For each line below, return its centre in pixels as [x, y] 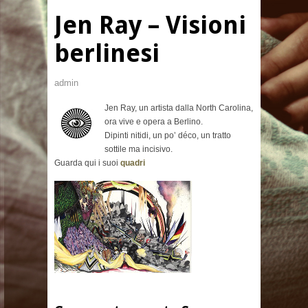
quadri [133, 163]
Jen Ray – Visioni [150, 25]
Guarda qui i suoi [87, 163]
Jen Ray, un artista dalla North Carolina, [179, 108]
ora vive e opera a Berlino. [154, 122]
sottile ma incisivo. [139, 150]
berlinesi [107, 54]
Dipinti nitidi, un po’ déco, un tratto [168, 136]
